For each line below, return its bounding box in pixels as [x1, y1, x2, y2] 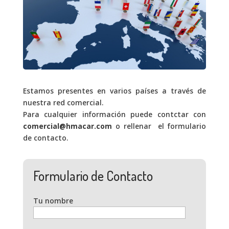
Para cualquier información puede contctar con [22, 109, 207, 120]
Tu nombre [33, 196, 73, 206]
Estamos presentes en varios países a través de [22, 86, 207, 96]
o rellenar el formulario [111, 121, 207, 131]
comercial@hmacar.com [22, 121, 112, 131]
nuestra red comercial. [22, 98, 104, 108]
